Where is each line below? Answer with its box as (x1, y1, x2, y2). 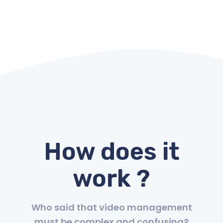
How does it (43, 137, 180, 166)
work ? (73, 164, 150, 193)
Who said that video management (31, 201, 192, 214)
